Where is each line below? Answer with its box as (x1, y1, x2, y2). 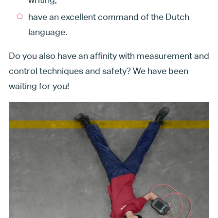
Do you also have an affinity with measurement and (8, 50, 209, 61)
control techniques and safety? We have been (8, 65, 188, 76)
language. (28, 27, 67, 37)
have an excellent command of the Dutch (28, 12, 189, 22)
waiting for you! (8, 80, 69, 91)
